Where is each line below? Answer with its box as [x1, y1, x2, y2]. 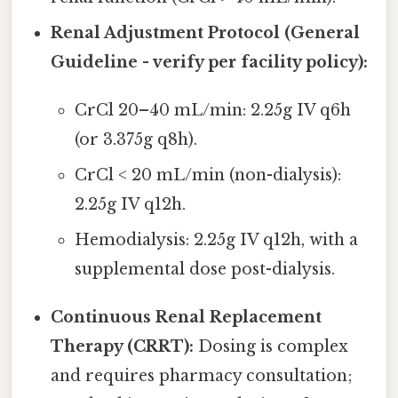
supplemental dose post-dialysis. [74, 259, 335, 280]
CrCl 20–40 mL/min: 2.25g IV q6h [74, 100, 351, 121]
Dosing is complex [194, 337, 349, 357]
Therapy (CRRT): [51, 337, 195, 357]
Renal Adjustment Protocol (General [51, 23, 361, 44]
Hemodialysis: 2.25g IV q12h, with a [74, 230, 358, 251]
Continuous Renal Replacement [51, 307, 322, 328]
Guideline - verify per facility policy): [51, 52, 369, 73]
